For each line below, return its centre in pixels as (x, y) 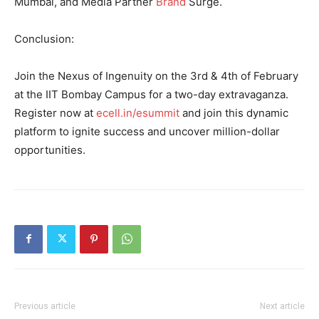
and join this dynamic (234, 113)
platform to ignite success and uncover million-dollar (147, 131)
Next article (282, 306)
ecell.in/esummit (138, 113)
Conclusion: (44, 38)
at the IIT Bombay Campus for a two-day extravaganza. (151, 94)
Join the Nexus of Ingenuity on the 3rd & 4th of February (156, 75)
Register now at (55, 113)
